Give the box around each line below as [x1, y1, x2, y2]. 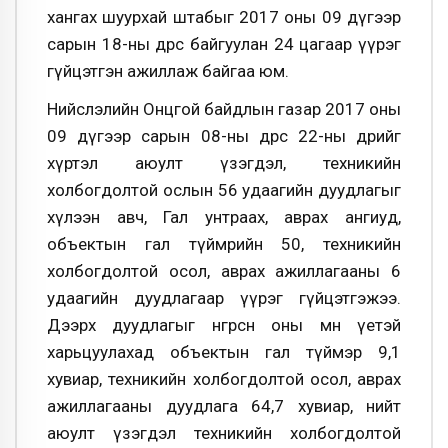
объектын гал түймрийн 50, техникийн [47, 233, 401, 254]
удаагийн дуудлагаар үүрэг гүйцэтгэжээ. [47, 287, 401, 308]
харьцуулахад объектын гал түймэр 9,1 [47, 341, 401, 362]
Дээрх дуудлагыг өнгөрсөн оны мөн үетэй [47, 314, 401, 335]
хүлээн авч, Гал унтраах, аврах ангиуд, [47, 206, 401, 227]
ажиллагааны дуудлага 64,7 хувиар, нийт [47, 395, 401, 416]
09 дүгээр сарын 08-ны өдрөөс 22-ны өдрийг [47, 125, 401, 146]
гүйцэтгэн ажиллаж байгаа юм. [47, 60, 289, 81]
